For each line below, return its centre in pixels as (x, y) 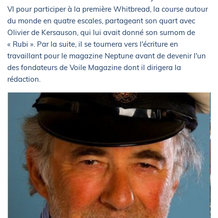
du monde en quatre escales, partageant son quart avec (101, 21)
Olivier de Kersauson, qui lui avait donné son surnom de (101, 33)
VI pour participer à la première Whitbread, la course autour (108, 9)
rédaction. (25, 79)
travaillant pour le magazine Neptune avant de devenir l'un (107, 56)
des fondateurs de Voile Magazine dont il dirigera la (94, 68)
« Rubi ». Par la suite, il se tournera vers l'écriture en (93, 44)
